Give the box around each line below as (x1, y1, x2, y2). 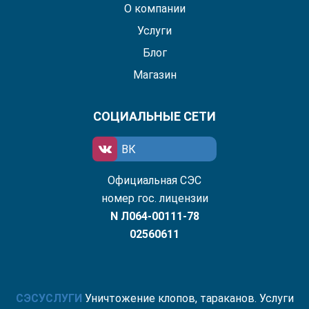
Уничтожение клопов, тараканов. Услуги (81, 292, 294, 305)
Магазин (132, 68, 177, 81)
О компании (123, 2, 186, 15)
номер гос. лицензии (101, 192, 208, 205)
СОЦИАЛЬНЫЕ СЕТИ (93, 109, 216, 123)
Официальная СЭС (108, 174, 201, 187)
